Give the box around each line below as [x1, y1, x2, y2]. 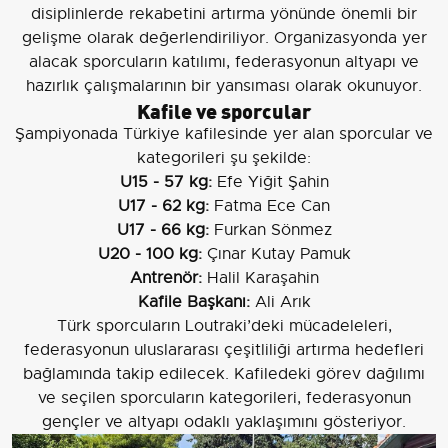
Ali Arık [249, 292, 311, 313]
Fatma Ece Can [209, 196, 330, 217]
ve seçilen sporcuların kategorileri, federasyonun [37, 388, 411, 409]
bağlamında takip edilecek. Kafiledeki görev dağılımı [23, 364, 425, 385]
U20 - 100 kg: [97, 244, 202, 265]
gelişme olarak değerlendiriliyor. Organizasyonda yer [21, 28, 427, 49]
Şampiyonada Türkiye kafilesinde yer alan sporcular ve [15, 124, 433, 145]
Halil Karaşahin [201, 268, 319, 289]
